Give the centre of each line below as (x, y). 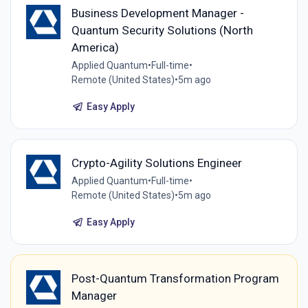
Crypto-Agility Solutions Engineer (156, 163)
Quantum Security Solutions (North (162, 30)
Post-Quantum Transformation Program (175, 278)
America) (95, 47)
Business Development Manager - (157, 13)
